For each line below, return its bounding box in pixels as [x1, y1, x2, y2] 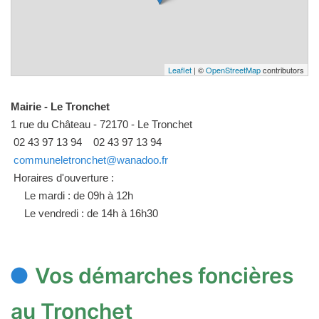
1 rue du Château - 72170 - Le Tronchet [11, 117, 192, 130]
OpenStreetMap [206, 63, 261, 75]
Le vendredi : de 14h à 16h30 [24, 206, 158, 219]
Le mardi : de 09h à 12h [24, 189, 133, 202]
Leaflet [168, 63, 192, 75]
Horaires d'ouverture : [11, 171, 114, 184]
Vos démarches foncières [35, 262, 293, 288]
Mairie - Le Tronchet [11, 100, 110, 113]
